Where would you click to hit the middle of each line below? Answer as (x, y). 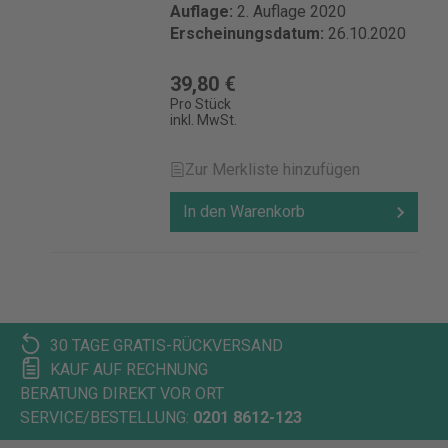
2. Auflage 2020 (291, 11)
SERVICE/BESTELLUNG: (104, 417)
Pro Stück (200, 104)
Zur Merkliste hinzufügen (272, 169)
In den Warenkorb (244, 211)
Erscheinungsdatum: (249, 33)
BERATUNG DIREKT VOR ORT (122, 393)
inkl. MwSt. (203, 120)
